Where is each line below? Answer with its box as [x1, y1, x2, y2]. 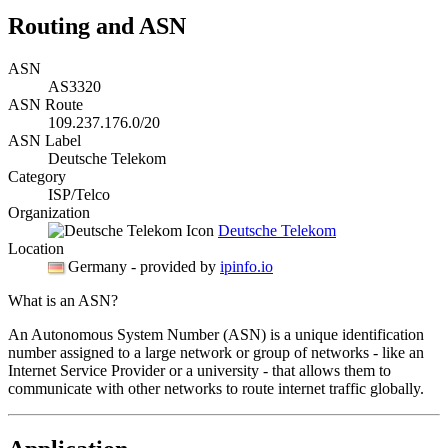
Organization [8, 204, 90, 222]
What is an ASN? [8, 292, 118, 310]
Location [8, 240, 64, 258]
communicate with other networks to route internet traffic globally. [8, 380, 424, 398]
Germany [68, 258, 127, 276]
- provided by [127, 258, 220, 276]
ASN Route [8, 96, 83, 114]
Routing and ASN [8, 13, 186, 40]
